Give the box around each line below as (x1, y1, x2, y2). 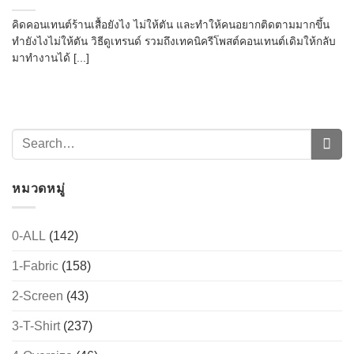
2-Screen (12, 289, 63, 303)
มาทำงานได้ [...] (12, 51, 89, 64)
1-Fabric (12, 259, 58, 273)
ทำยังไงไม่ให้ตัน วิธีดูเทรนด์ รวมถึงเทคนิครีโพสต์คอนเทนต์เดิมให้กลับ (12, 35, 336, 47)
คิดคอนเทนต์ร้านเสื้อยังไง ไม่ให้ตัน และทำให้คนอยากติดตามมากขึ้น (12, 18, 330, 31)
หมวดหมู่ (12, 181, 66, 195)
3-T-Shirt (12, 319, 60, 333)
